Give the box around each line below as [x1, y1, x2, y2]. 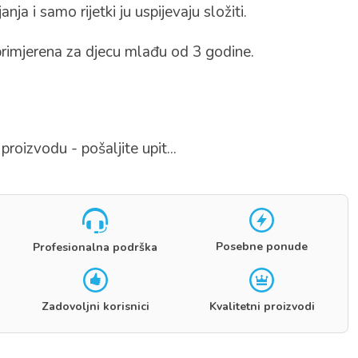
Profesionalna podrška [33, 239, 158, 255]
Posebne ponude [216, 239, 308, 255]
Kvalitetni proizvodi [209, 299, 315, 315]
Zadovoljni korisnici [41, 299, 149, 315]
